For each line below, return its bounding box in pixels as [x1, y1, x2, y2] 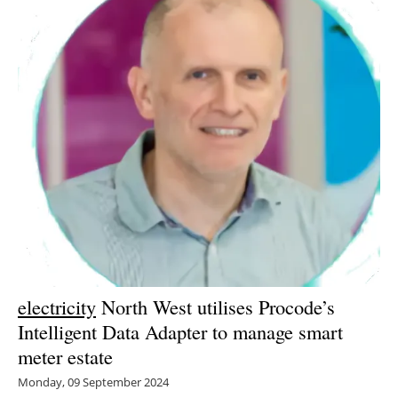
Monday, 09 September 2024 [18, 373, 169, 390]
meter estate [18, 342, 113, 370]
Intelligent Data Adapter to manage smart [18, 317, 343, 345]
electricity [18, 292, 96, 320]
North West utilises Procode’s [96, 292, 335, 320]
